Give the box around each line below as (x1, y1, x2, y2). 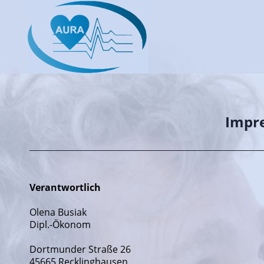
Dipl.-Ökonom (29, 218, 91, 231)
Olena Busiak (29, 206, 87, 219)
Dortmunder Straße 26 (29, 243, 131, 256)
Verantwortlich (29, 181, 101, 194)
